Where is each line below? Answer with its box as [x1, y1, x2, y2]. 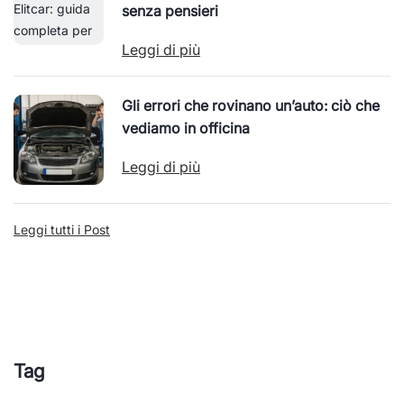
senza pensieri [122, 2, 218, 20]
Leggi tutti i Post [14, 222, 110, 237]
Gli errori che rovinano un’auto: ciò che [122, 96, 380, 115]
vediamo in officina [122, 119, 250, 137]
